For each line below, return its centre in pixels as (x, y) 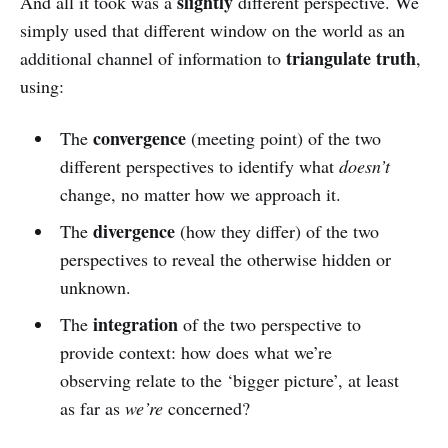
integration (135, 324)
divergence (133, 231)
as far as (92, 408)
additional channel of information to (153, 58)
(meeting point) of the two (283, 138)
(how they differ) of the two (276, 231)
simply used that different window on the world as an (212, 30)
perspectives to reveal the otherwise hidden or (225, 259)
